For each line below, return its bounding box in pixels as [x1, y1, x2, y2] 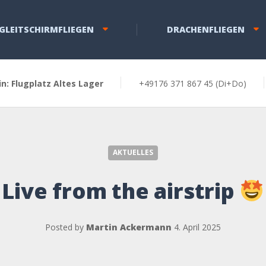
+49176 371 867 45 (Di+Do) [139, 77, 246, 89]
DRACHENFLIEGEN [166, 24, 245, 35]
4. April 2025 [174, 221, 221, 233]
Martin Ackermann [86, 221, 172, 233]
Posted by [45, 221, 86, 233]
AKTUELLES [113, 147, 153, 157]
